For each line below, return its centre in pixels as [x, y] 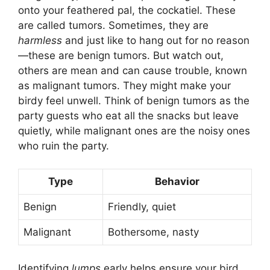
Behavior [177, 182]
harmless [40, 40]
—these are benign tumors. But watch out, [121, 55]
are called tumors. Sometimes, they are [113, 25]
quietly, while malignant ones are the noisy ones [134, 130]
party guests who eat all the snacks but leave [128, 115]
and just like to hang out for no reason [156, 40]
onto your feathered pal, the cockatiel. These [127, 10]
